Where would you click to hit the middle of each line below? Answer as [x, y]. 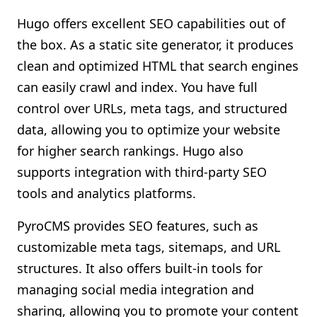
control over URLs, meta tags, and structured [152, 108]
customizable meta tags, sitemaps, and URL [149, 247]
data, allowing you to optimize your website [149, 129]
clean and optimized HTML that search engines [158, 66]
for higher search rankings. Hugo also [130, 151]
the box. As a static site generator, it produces [155, 45]
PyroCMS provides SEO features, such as [138, 226]
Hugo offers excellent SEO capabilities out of [151, 23]
